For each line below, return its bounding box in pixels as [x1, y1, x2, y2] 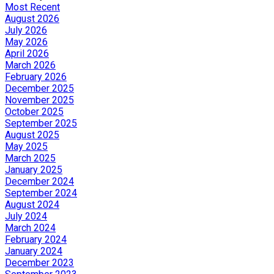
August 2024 [5, 198, 59, 210]
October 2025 [5, 105, 64, 117]
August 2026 [5, 12, 59, 24]
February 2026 [5, 70, 67, 83]
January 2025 [5, 163, 62, 176]
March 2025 [5, 152, 56, 164]
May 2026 [5, 35, 48, 48]
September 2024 [5, 187, 77, 199]
